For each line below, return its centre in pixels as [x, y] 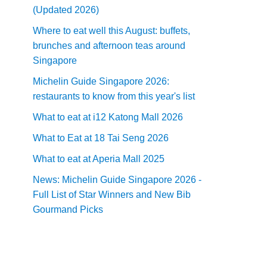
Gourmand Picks [68, 209]
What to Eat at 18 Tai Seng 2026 [101, 138]
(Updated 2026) [66, 10]
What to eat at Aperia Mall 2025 [99, 159]
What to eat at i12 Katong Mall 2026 [108, 117]
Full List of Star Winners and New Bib [112, 195]
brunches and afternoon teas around [109, 46]
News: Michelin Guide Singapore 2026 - [117, 180]
